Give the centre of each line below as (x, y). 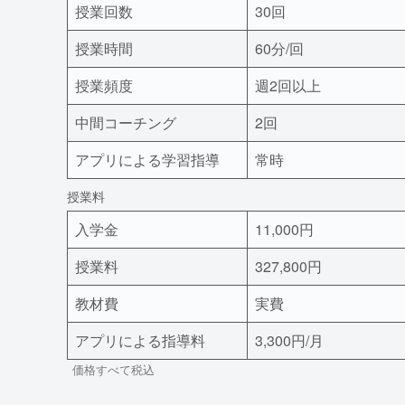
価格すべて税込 (113, 370)
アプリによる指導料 (140, 341)
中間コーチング (126, 122)
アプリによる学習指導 (147, 159)
